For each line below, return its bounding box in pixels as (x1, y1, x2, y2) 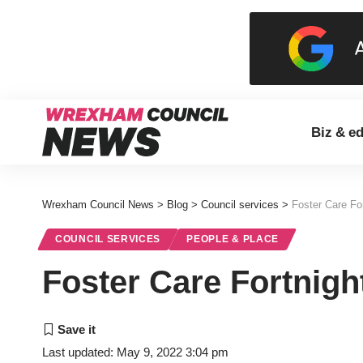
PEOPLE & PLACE (186, 234, 280, 244)
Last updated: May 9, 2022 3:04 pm (42, 345, 228, 359)
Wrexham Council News (42, 199, 154, 211)
